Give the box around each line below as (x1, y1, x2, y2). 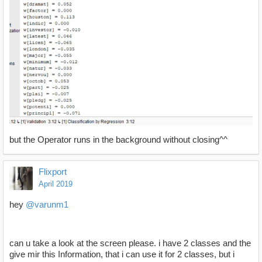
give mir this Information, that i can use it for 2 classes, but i (9, 249, 235, 260)
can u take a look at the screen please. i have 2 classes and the (9, 238, 251, 249)
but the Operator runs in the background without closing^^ (9, 135, 227, 145)
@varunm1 (26, 199, 68, 210)
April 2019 (39, 180, 73, 189)
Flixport (39, 167, 67, 177)
